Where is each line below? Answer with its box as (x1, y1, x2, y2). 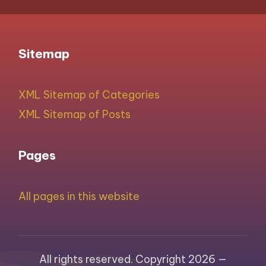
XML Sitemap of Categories (18, 87, 160, 102)
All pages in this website (18, 189, 140, 203)
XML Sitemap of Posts (18, 107, 131, 121)
